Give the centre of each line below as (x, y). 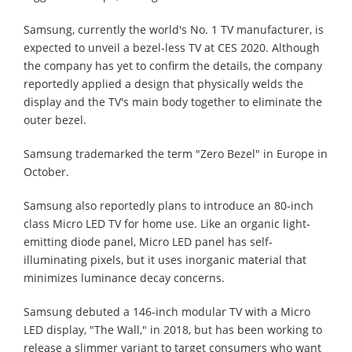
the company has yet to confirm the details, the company (173, 65)
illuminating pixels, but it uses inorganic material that (165, 259)
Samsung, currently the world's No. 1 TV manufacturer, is (174, 29)
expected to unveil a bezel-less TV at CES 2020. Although (172, 47)
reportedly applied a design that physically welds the (163, 83)
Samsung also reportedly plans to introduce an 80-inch (169, 205)
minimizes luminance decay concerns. (124, 277)
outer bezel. (55, 119)
